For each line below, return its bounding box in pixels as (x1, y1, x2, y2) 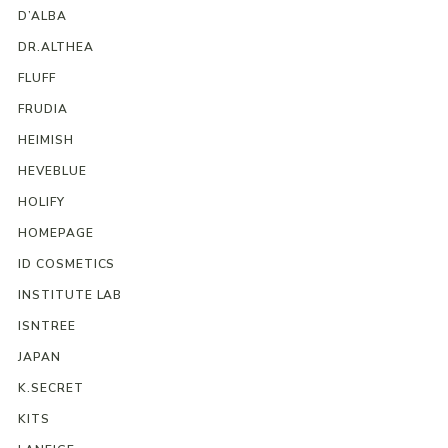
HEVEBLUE (17, 162, 87, 179)
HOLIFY (17, 193, 65, 210)
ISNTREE (17, 317, 76, 334)
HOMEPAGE (17, 224, 94, 241)
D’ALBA (17, 7, 67, 24)
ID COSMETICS (17, 255, 116, 272)
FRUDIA (17, 100, 68, 117)
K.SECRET (17, 379, 84, 396)
